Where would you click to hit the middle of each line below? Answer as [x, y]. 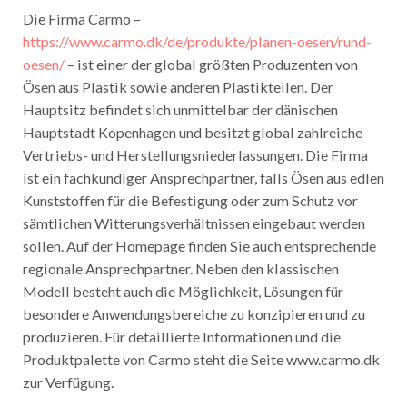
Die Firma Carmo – [81, 16]
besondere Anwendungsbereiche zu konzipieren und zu [194, 312]
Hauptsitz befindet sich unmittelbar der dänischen [180, 107]
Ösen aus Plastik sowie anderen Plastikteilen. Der [178, 84]
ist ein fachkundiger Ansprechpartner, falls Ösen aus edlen [203, 175]
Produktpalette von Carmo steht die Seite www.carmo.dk [201, 357]
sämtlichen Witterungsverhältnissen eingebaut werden [194, 221]
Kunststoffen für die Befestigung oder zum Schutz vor [190, 198]
